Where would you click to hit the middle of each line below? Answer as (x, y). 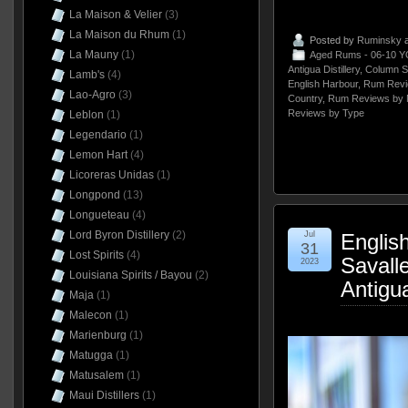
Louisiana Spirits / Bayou (130, 275)
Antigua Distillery (323, 69)
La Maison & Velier (115, 15)
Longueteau (99, 215)
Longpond (94, 195)
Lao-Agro (92, 95)
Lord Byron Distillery (119, 235)
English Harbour (322, 83)
